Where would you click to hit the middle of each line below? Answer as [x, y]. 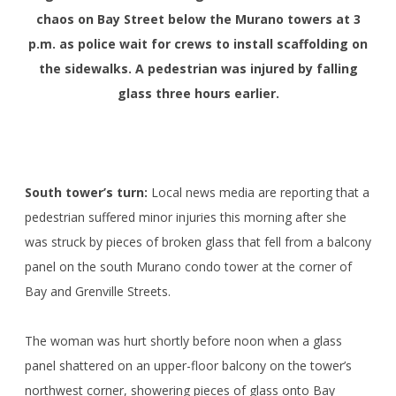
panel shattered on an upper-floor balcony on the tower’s [188, 365]
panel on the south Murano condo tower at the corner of [188, 266]
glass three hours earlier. [198, 93]
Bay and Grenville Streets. [98, 291]
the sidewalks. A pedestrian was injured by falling [198, 68]
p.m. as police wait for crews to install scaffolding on [198, 43]
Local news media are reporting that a [259, 192]
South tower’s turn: [86, 192]
